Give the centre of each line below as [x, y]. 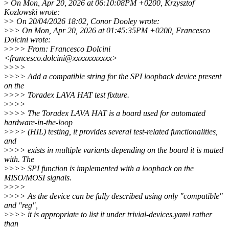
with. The [19, 159]
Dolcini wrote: [27, 39]
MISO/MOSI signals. [38, 177]
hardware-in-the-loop [38, 122]
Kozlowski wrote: [32, 12]
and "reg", [21, 205]
